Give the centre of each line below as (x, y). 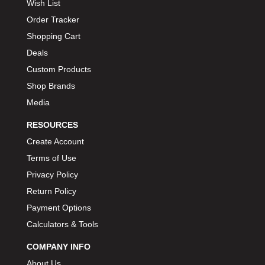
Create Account (55, 141)
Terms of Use (51, 158)
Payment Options (59, 207)
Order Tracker (53, 19)
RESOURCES (52, 125)
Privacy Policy (52, 174)
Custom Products (59, 69)
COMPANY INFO (59, 246)
